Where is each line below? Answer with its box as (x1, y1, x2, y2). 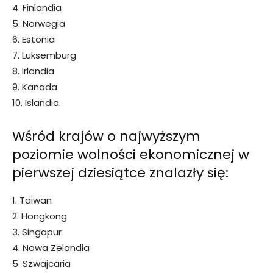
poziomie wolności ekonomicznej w (12, 145, 249, 165)
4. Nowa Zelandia (12, 241, 90, 255)
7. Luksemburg (12, 49, 76, 62)
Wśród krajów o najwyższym (12, 127, 200, 146)
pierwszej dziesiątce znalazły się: (12, 163, 229, 183)
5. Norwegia (12, 17, 65, 30)
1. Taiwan (12, 194, 52, 207)
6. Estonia (12, 33, 55, 46)
